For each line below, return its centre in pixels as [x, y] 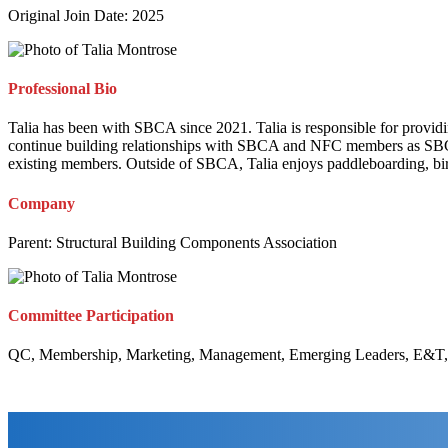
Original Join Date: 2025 [86, 15]
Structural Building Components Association [196, 242]
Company [41, 203]
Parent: [32, 242]
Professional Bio [62, 89]
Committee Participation [91, 316]
